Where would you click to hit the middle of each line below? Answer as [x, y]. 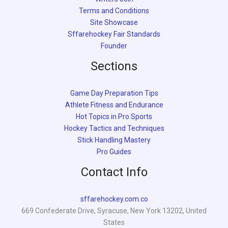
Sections [114, 66]
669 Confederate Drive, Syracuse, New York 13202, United [114, 210]
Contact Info [114, 172]
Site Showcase [114, 22]
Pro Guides [114, 151]
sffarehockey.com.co [114, 199]
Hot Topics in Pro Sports [114, 116]
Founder [114, 46]
